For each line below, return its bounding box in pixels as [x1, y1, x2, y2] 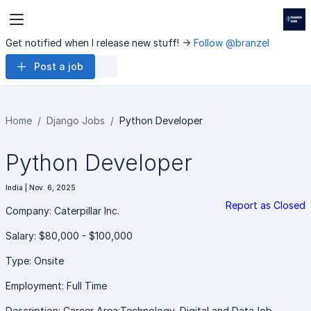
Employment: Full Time [6, 280, 107, 292]
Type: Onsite [6, 255, 64, 267]
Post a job [34, 60, 83, 72]
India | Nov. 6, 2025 [6, 183, 76, 192]
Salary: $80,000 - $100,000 [6, 230, 133, 242]
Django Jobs [47, 115, 105, 126]
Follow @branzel [194, 37, 269, 49]
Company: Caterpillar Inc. [6, 205, 119, 217]
